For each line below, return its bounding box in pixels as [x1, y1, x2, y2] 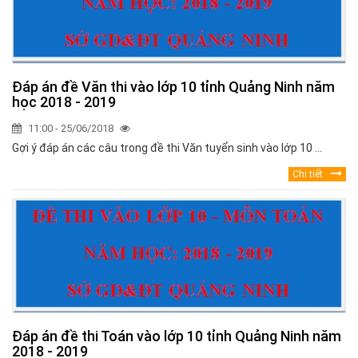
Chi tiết [292, 169, 323, 181]
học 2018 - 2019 [12, 93, 116, 111]
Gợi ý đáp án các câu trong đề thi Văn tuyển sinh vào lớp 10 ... [12, 141, 322, 155]
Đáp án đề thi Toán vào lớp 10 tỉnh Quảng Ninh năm [12, 328, 341, 345]
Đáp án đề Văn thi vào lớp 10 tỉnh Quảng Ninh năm [12, 78, 335, 96]
